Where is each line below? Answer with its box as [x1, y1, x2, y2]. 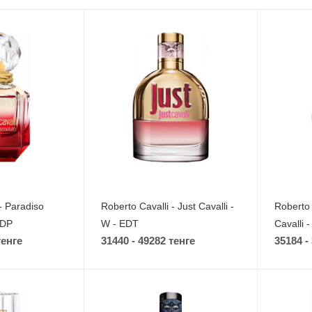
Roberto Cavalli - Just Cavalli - [101, 201, 235, 212]
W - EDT [101, 218, 139, 230]
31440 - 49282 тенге [101, 235, 196, 247]
